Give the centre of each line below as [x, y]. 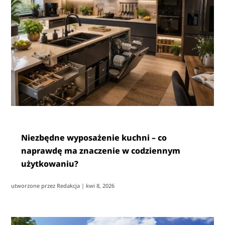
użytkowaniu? [50, 163]
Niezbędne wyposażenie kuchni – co [94, 137]
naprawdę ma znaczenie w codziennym [101, 150]
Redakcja [69, 185]
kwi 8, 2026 [100, 185]
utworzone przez [34, 185]
